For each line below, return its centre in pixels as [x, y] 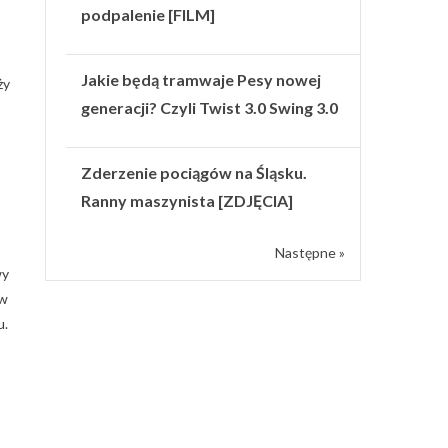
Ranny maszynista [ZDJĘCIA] [187, 200]
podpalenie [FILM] [148, 14]
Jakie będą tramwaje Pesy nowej [201, 79]
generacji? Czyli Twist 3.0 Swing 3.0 [210, 107]
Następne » [310, 252]
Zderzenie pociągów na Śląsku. [194, 172]
